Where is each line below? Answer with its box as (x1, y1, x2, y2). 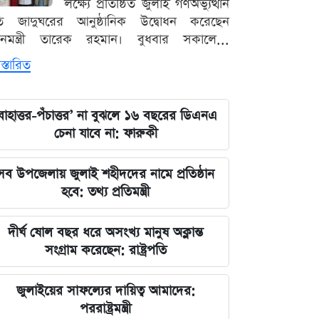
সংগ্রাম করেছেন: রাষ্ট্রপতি (44, 241, 167, 260)
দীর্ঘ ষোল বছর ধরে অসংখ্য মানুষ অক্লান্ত (8, 224, 203, 242)
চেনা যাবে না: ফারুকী (53, 125, 157, 143)
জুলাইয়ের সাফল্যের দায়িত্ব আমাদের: (16, 282, 195, 300)
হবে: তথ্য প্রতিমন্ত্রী (61, 183, 150, 202)
